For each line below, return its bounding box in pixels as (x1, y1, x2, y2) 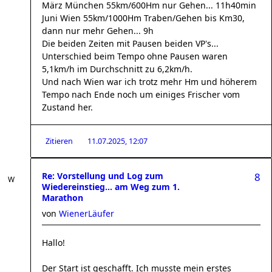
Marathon (42, 192, 83, 203)
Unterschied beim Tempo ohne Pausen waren (42, 50, 228, 62)
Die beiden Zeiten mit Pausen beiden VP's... (42, 38, 219, 49)
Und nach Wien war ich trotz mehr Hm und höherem (42, 76, 257, 87)
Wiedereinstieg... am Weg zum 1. (42, 181, 180, 192)
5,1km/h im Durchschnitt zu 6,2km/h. (42, 63, 192, 75)
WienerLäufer (59, 208, 114, 219)
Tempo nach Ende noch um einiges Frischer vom (42, 89, 240, 100)
